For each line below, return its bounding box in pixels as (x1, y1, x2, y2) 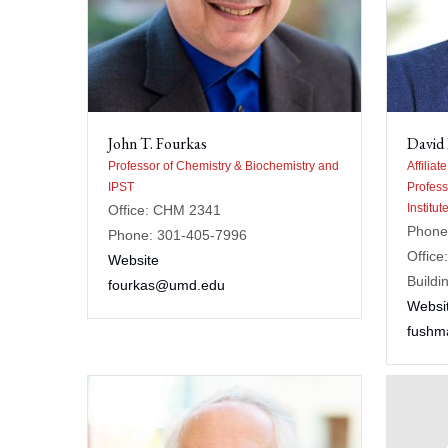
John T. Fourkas (108, 133, 207, 154)
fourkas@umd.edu (108, 277, 225, 293)
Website (108, 252, 159, 268)
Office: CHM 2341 (108, 202, 221, 218)
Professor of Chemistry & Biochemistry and (108, 159, 339, 173)
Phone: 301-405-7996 (108, 227, 247, 243)
